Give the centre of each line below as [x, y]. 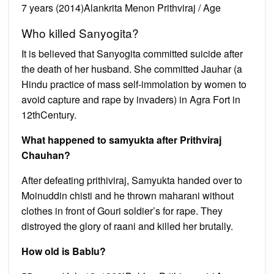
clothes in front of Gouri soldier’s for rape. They [122, 210]
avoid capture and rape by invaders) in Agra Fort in [131, 99]
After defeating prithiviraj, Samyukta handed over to [132, 180]
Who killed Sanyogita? [80, 32]
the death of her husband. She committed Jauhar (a [132, 68]
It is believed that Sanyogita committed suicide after [132, 53]
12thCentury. [49, 114]
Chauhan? [46, 155]
